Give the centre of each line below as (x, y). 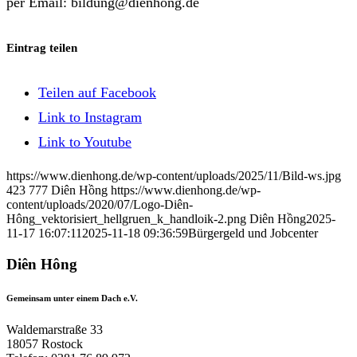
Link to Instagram (90, 117)
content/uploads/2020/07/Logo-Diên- (100, 205)
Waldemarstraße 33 (55, 329)
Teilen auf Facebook (97, 92)
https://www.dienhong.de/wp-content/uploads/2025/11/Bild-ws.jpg (174, 176)
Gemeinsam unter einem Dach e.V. (72, 298)
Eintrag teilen (42, 48)
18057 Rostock (45, 343)
